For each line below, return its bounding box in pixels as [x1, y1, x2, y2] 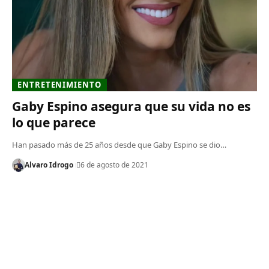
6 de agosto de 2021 [80, 159, 148, 170]
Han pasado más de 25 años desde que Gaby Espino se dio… [11, 139, 226, 150]
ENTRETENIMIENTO [17, 79, 101, 90]
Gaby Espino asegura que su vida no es [11, 97, 250, 115]
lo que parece [11, 113, 95, 131]
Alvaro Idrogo [24, 159, 73, 170]
